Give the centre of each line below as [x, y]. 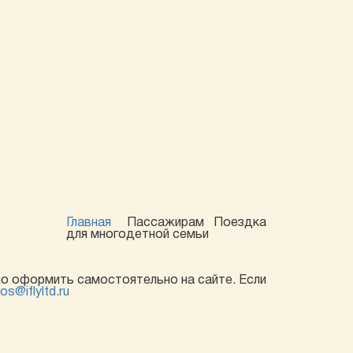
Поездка [240, 223]
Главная [88, 223]
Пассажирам [165, 223]
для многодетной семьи [137, 235]
